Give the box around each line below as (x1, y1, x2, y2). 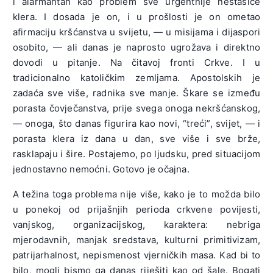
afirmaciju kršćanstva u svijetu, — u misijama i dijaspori (12, 26, 261, 38)
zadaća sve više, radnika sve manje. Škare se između (12, 87, 261, 99)
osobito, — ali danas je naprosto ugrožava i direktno (12, 41, 261, 54)
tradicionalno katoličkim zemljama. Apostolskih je (12, 72, 261, 84)
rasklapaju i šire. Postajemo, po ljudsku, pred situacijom (12, 148, 261, 160)
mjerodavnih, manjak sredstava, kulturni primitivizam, (12, 234, 261, 246)
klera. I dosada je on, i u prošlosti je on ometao (12, 11, 261, 23)
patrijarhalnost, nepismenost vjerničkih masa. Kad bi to (12, 249, 261, 261)
